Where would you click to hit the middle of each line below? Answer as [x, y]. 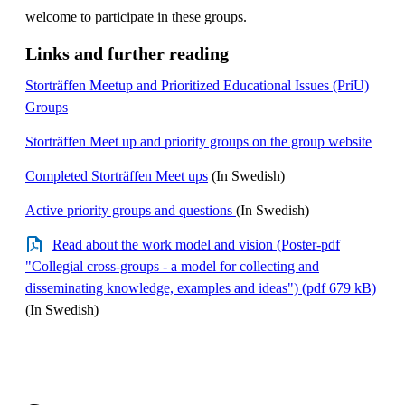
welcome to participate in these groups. [136, 16]
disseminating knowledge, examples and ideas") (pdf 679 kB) [201, 287]
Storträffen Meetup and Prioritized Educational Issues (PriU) [197, 85]
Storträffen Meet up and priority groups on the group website [198, 141]
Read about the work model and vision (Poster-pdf [196, 244]
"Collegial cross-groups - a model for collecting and [172, 266]
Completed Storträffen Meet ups [117, 175]
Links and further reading [127, 53]
